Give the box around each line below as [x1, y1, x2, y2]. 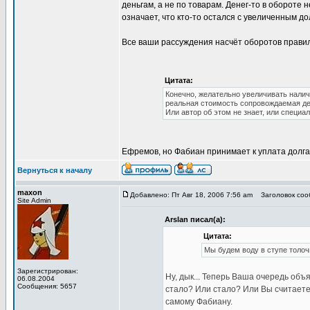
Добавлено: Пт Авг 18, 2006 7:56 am [130, 191, 253, 199]
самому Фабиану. [165, 297, 232, 307]
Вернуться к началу [17, 166, 92, 174]
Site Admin [17, 197, 51, 204]
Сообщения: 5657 [17, 282, 77, 290]
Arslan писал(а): [164, 215, 226, 224]
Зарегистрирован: [17, 267, 78, 275]
